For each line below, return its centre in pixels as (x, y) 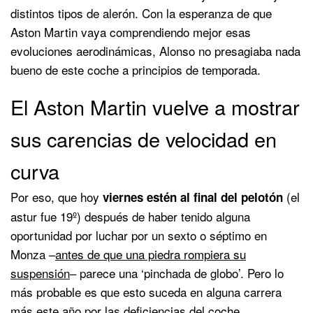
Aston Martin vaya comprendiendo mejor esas (131, 31)
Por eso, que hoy (57, 196)
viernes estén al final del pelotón (193, 197)
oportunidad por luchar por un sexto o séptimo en (139, 235)
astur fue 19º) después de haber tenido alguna (130, 216)
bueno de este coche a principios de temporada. (136, 69)
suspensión (40, 272)
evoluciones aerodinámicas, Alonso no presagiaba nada (155, 50)
